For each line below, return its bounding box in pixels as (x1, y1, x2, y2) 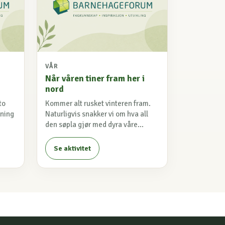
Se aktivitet (54, 144, 91, 153)
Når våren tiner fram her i (45, 73, 145, 84)
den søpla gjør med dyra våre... (45, 120, 144, 130)
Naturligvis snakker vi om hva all (45, 109, 148, 119)
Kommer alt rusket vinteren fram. (45, 99, 151, 108)
